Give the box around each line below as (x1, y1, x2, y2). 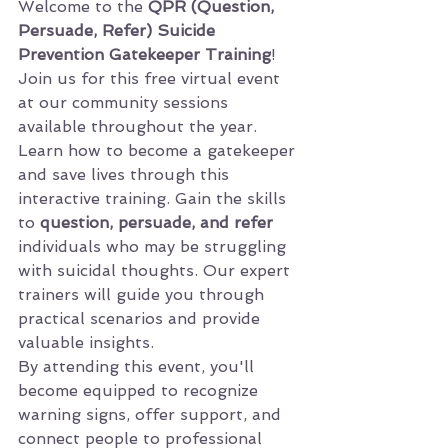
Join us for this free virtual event (18, 69, 285, 88)
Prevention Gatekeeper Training (18, 45, 271, 64)
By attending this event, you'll (18, 357, 259, 376)
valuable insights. (18, 333, 154, 352)
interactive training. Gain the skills (18, 189, 291, 208)
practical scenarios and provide (18, 309, 265, 328)
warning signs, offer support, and (18, 405, 286, 424)
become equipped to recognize (18, 381, 263, 400)
